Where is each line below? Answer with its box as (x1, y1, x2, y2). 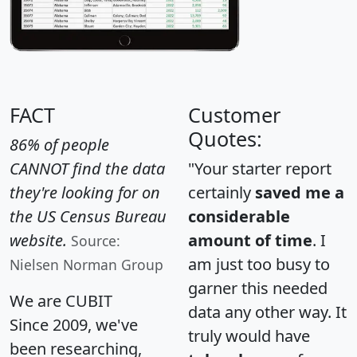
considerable (188, 206, 290, 228)
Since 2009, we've (10, 314, 138, 336)
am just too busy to (188, 253, 330, 276)
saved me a (255, 182, 344, 204)
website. (10, 229, 67, 252)
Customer (188, 101, 280, 129)
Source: (71, 231, 120, 251)
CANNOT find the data (10, 158, 165, 180)
